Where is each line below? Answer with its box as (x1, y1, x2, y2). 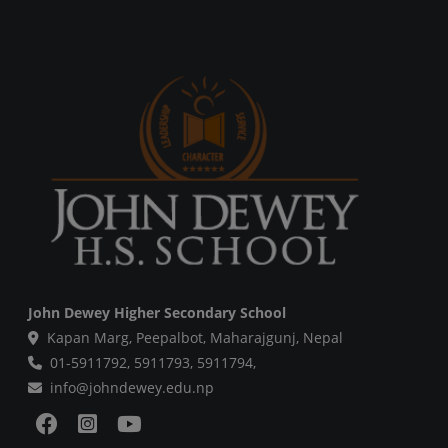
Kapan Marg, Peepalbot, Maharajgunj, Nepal (47, 328, 343, 348)
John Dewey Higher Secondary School (28, 303, 286, 323)
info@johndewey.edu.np (50, 378, 214, 398)
